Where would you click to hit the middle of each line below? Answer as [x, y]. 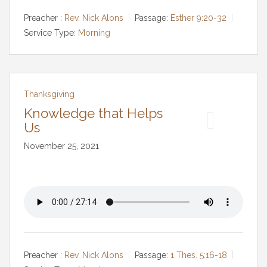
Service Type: [50, 32]
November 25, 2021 [61, 146]
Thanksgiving [49, 94]
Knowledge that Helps [93, 113]
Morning [94, 32]
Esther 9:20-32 [198, 18]
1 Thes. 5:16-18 [199, 255]
